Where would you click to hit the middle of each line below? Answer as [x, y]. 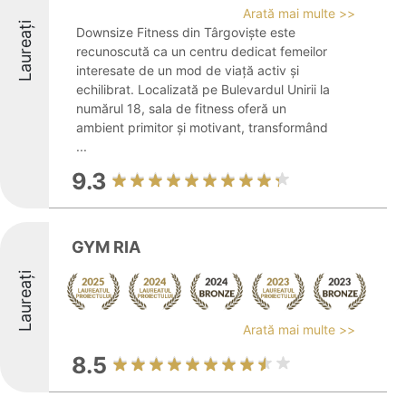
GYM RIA [106, 247]
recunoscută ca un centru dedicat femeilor [202, 51]
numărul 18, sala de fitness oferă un [181, 108]
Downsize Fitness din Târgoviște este [186, 32]
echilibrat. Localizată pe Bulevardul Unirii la [203, 89]
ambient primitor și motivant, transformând [202, 127]
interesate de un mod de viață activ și [188, 70]
